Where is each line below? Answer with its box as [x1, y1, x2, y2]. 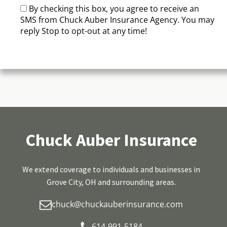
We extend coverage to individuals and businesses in [22, 164, 200, 175]
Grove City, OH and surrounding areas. [46, 177, 176, 187]
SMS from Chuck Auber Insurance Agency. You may [20, 14, 214, 26]
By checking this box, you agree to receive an [29, 3, 199, 15]
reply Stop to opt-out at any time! [20, 25, 147, 37]
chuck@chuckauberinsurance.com [51, 199, 183, 210]
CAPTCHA [20, 44, 57, 56]
